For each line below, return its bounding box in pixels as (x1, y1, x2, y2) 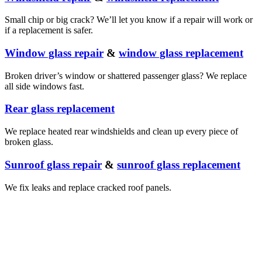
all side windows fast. (5, 81, 84, 91)
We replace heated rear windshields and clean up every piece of (5, 126, 238, 137)
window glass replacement (119, 47, 243, 60)
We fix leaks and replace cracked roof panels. (5, 182, 171, 192)
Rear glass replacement (5, 102, 115, 115)
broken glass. (5, 137, 53, 147)
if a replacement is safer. (5, 25, 93, 36)
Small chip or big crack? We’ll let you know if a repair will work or (5, 15, 253, 25)
